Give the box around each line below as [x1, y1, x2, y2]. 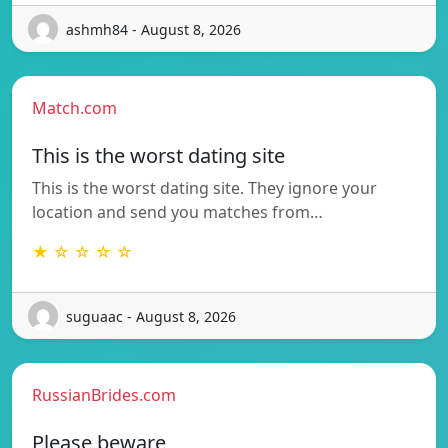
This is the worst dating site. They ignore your [32, 177, 377, 200]
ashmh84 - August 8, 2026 [66, 19, 241, 39]
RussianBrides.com [32, 384, 176, 407]
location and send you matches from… [32, 201, 323, 224]
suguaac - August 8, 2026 [66, 306, 236, 326]
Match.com [32, 97, 117, 120]
